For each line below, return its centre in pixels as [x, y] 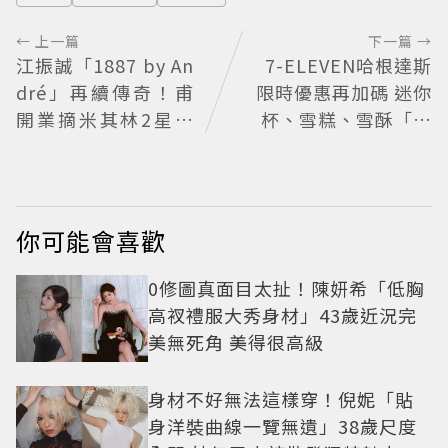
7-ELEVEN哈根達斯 [348, 64]
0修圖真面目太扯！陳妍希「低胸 [286, 287]
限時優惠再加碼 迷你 [344, 91]
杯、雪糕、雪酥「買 [346, 118]
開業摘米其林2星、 [105, 118]
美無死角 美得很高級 [236, 341]
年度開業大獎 [73, 145]
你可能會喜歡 [91, 240]
